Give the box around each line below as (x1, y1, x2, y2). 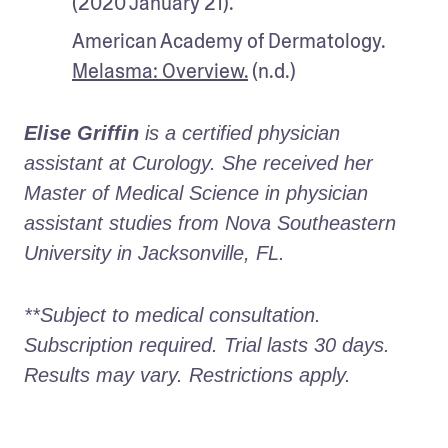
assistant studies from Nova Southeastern (24, 211, 396, 234)
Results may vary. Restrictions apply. (24, 363, 357, 386)
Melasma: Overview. (72, 57, 248, 84)
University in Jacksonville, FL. (24, 241, 291, 264)
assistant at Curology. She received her (24, 151, 373, 174)
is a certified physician (139, 121, 340, 144)
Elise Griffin (24, 121, 139, 144)
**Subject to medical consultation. (24, 303, 321, 326)
